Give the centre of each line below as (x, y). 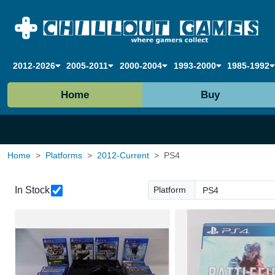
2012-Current (123, 156)
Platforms (64, 156)
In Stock (32, 190)
